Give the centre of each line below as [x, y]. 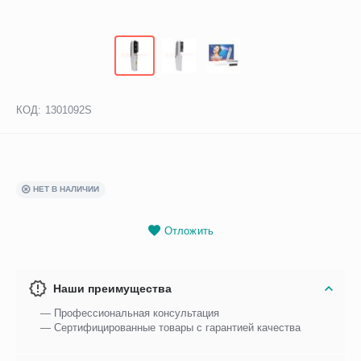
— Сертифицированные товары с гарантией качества [171, 327]
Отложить [189, 230]
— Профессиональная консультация [130, 313]
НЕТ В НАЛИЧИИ [66, 189]
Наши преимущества [113, 288]
